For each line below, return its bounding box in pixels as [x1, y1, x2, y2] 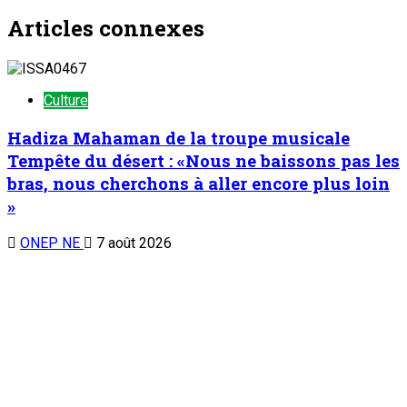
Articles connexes [7, 13, 204, 43]
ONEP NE [20, 233, 84, 252]
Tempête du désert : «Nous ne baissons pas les [7, 149, 400, 173]
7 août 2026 [93, 233, 172, 252]
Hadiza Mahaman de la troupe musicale [7, 126, 350, 150]
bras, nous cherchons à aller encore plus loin [7, 172, 390, 195]
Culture [44, 92, 88, 110]
